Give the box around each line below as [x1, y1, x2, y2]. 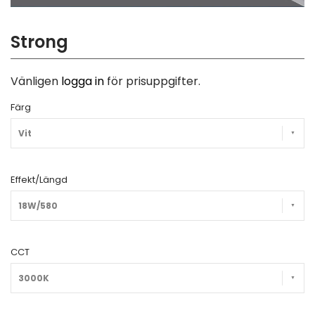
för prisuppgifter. [104, 73, 200, 89]
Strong [11, 30, 68, 53]
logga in [61, 73, 104, 89]
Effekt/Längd [11, 173, 67, 186]
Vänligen [11, 73, 61, 89]
